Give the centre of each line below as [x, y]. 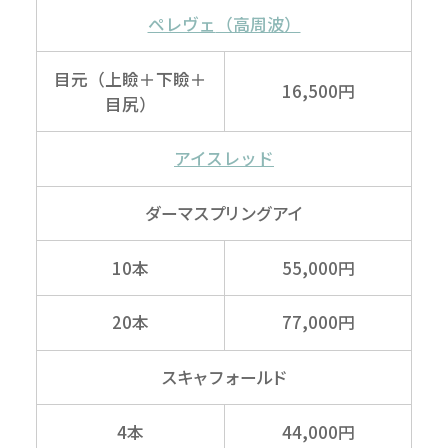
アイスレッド [224, 158]
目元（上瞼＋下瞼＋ [130, 78]
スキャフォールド [224, 376]
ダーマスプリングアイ [224, 212]
